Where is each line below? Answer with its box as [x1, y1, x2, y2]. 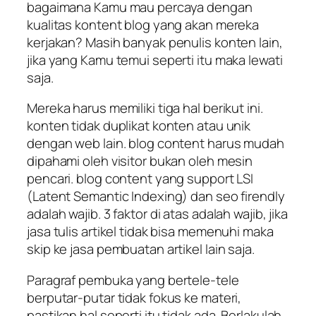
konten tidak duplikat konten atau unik [27, 116, 251, 135]
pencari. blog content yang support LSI [27, 169, 254, 188]
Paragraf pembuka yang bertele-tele [27, 270, 239, 289]
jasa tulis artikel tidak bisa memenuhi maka [27, 222, 274, 241]
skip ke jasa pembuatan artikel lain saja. [27, 240, 255, 259]
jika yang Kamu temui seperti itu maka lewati [27, 50, 283, 69]
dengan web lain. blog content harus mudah [27, 134, 284, 153]
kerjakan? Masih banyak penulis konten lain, [27, 32, 283, 51]
